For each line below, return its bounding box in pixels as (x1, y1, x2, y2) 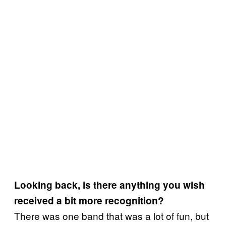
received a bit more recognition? (14, 193, 164, 207)
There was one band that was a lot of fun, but (14, 208, 209, 222)
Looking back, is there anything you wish (14, 178, 205, 192)
